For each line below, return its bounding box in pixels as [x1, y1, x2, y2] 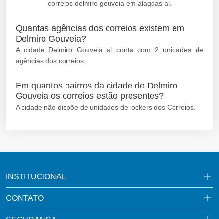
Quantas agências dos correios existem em [16, 23, 184, 33]
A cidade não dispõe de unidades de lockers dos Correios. [16, 103, 196, 111]
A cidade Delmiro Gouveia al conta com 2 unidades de [16, 45, 203, 54]
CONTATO [6, 194, 44, 202]
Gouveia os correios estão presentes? [16, 90, 164, 101]
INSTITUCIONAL [6, 172, 66, 181]
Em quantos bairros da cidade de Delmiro [16, 80, 177, 90]
